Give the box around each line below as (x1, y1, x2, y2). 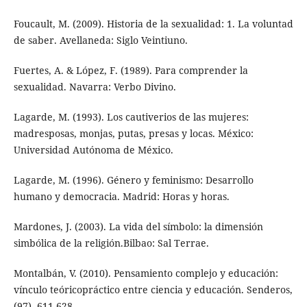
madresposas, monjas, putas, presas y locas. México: (13, 127, 254, 140)
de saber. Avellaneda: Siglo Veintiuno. (13, 34, 188, 47)
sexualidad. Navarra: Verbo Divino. (13, 80, 176, 94)
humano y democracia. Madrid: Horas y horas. (13, 190, 230, 204)
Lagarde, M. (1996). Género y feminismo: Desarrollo (13, 173, 254, 187)
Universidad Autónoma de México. (13, 143, 173, 157)
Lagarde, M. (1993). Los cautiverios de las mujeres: (13, 110, 249, 124)
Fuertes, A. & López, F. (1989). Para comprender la (13, 64, 248, 77)
